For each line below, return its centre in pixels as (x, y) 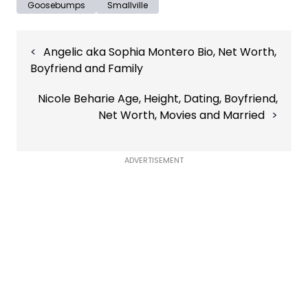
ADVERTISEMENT (154, 161)
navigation (44, 54)
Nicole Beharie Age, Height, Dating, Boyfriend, (158, 99)
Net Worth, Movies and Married (181, 115)
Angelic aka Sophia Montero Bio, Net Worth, (160, 52)
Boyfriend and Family (87, 69)
